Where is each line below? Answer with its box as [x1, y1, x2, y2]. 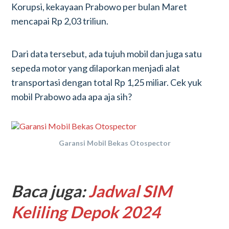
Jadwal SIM [88, 181, 172, 201]
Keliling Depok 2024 [11, 202, 161, 222]
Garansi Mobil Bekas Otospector [58, 139, 171, 147]
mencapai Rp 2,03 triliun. [11, 15, 109, 27]
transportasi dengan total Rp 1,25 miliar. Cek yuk [11, 77, 202, 88]
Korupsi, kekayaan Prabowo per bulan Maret [11, 1, 188, 12]
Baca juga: [11, 181, 89, 201]
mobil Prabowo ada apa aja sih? [11, 91, 132, 102]
